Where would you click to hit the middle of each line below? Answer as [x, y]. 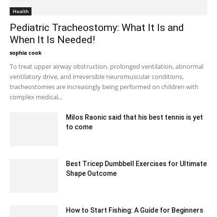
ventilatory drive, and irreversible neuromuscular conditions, [97, 77]
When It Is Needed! [52, 40]
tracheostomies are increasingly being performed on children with [104, 87]
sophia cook [26, 53]
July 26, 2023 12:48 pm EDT [99, 184]
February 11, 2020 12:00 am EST [105, 138]
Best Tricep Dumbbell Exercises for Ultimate [136, 164]
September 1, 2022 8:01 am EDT [87, 53]
